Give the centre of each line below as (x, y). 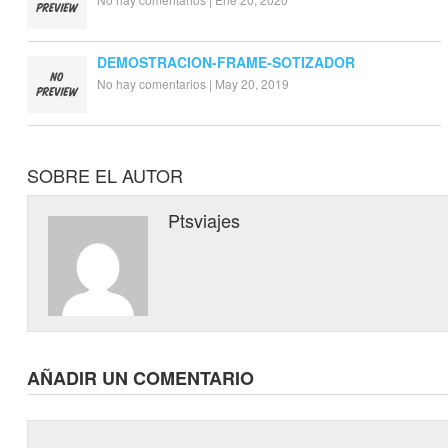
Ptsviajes (204, 219)
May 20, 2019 (251, 83)
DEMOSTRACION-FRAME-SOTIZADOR (225, 61)
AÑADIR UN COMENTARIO (140, 377)
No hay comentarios (151, 83)
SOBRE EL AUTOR (104, 174)
